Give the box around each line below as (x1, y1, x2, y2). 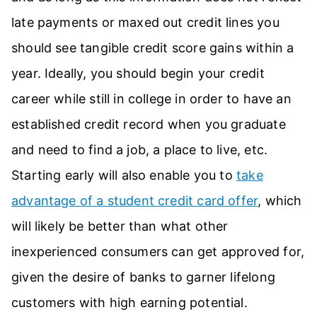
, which (258, 192, 302, 208)
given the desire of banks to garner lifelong (11, 269, 275, 284)
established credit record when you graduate (11, 116, 286, 132)
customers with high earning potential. (11, 294, 248, 310)
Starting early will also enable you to (11, 167, 237, 183)
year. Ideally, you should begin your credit (11, 65, 265, 81)
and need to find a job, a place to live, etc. (11, 142, 268, 157)
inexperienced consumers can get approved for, (11, 243, 305, 259)
